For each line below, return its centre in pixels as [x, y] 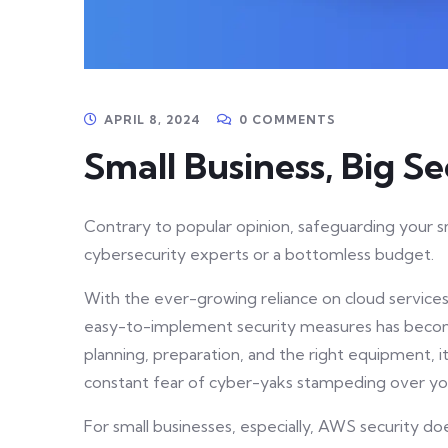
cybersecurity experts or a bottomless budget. [259, 254]
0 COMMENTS [287, 119]
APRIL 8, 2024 [152, 119]
